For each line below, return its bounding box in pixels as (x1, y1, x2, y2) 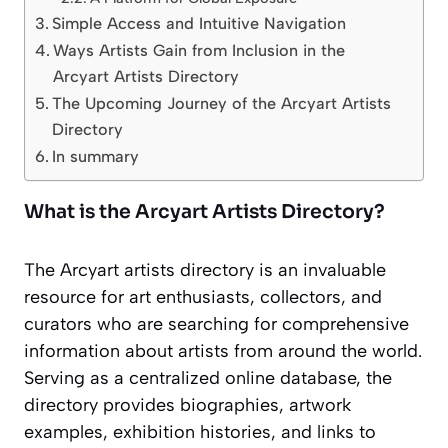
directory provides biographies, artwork (24, 394, 351, 417)
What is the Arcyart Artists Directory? (24, 200, 385, 225)
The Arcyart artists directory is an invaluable (24, 259, 386, 282)
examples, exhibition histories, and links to (24, 421, 376, 444)
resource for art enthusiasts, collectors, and (24, 286, 382, 309)
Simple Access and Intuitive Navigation (52, 14, 347, 34)
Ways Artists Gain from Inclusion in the (53, 41, 346, 61)
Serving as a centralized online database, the (24, 367, 392, 390)
